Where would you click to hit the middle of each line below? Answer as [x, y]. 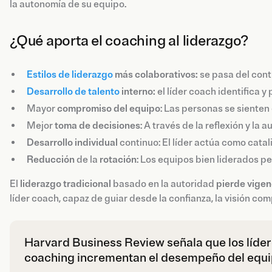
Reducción [51, 159]
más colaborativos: [155, 74]
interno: [138, 91]
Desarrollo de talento [73, 91]
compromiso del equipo [109, 108]
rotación [118, 159]
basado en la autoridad [164, 184]
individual [96, 142]
